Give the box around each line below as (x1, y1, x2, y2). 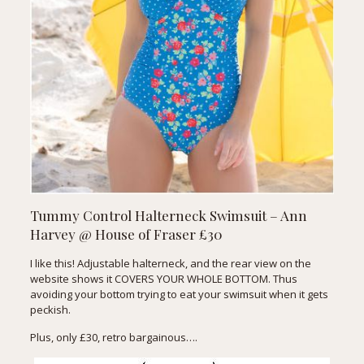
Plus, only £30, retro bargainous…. (29, 329, 197, 344)
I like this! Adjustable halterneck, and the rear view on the (29, 255, 311, 271)
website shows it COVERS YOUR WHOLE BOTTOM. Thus (29, 271, 297, 286)
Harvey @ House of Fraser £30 (29, 224, 223, 243)
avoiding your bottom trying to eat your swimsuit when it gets (29, 286, 328, 301)
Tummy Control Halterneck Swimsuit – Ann (29, 206, 307, 224)
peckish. (29, 301, 71, 317)
